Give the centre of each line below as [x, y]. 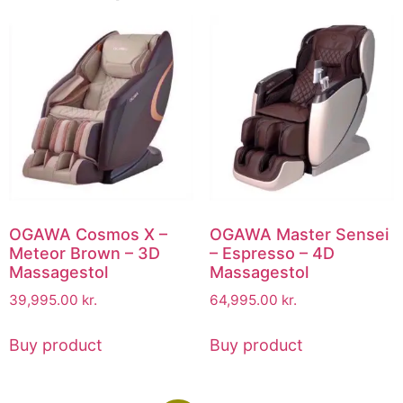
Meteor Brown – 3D [85, 253]
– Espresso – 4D [272, 253]
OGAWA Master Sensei [299, 234]
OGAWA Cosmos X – [88, 234]
